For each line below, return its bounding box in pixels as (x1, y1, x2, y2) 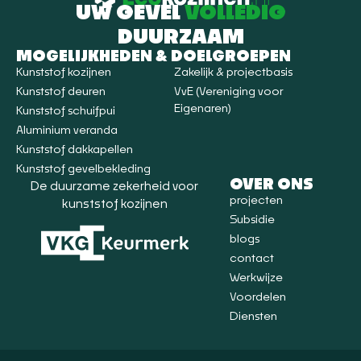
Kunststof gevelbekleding (16, 164, 151, 176)
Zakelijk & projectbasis (173, 67, 293, 79)
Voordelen (229, 292, 286, 304)
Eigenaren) (173, 103, 230, 115)
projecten (229, 195, 283, 207)
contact (229, 253, 274, 265)
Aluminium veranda (16, 125, 118, 137)
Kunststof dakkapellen (16, 144, 133, 156)
